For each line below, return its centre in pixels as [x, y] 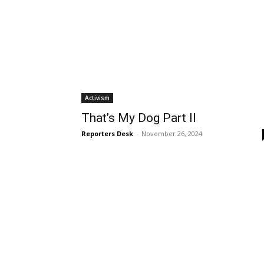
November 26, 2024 [172, 133]
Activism [97, 98]
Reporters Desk [107, 133]
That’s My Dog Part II [139, 118]
